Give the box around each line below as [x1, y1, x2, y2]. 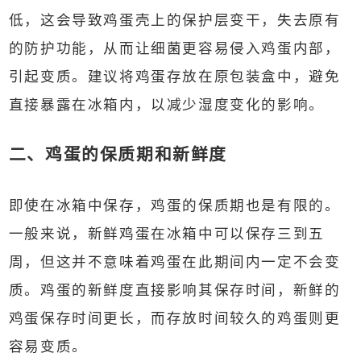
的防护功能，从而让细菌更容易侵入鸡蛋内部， [8, 39, 341, 56]
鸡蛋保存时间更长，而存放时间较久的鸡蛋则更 [8, 309, 341, 327]
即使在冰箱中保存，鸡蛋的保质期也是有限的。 [8, 197, 341, 214]
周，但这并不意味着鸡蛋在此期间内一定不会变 [8, 253, 341, 271]
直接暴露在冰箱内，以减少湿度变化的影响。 [8, 95, 325, 113]
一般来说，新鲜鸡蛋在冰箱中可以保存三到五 [8, 225, 325, 243]
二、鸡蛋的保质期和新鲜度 [8, 144, 227, 165]
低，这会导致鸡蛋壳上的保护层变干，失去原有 [8, 10, 341, 28]
